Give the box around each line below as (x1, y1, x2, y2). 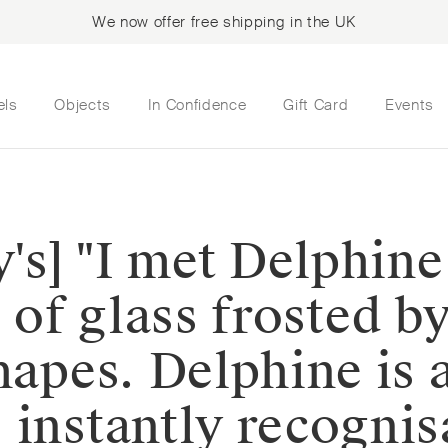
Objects (54, 94, 111, 115)
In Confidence (147, 94, 247, 115)
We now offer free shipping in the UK (91, 12, 357, 32)
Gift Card (283, 94, 349, 115)
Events (384, 94, 434, 115)
